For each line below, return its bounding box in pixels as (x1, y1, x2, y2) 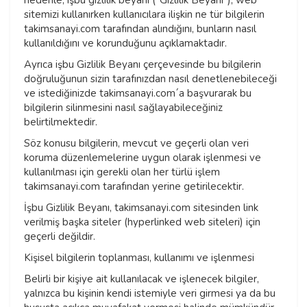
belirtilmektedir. (24, 115, 97, 130)
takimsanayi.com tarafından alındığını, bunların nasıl (24, 22, 256, 36)
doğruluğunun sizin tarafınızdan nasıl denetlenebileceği (24, 72, 277, 86)
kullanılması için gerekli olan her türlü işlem (24, 165, 220, 180)
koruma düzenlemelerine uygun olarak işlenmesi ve (24, 151, 261, 165)
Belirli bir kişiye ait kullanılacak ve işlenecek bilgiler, (24, 272, 259, 286)
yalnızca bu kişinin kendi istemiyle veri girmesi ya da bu (24, 286, 275, 301)
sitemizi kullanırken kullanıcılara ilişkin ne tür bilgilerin (24, 8, 265, 22)
